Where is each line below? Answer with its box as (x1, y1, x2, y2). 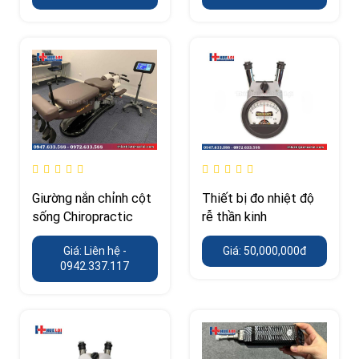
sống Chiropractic (32, 208, 133, 224)
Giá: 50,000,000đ (222, 243, 306, 258)
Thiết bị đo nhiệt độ (201, 189, 314, 206)
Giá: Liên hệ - (63, 243, 127, 258)
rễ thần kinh (201, 208, 267, 224)
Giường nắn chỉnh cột (32, 189, 151, 206)
